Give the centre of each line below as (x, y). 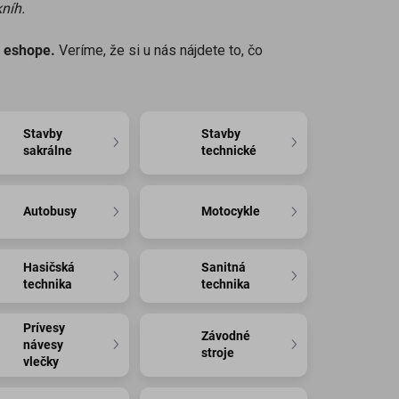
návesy (44, 344)
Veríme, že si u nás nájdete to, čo (161, 50)
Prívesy (45, 327)
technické (229, 151)
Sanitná (224, 267)
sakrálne (48, 151)
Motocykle (231, 212)
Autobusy (50, 212)
